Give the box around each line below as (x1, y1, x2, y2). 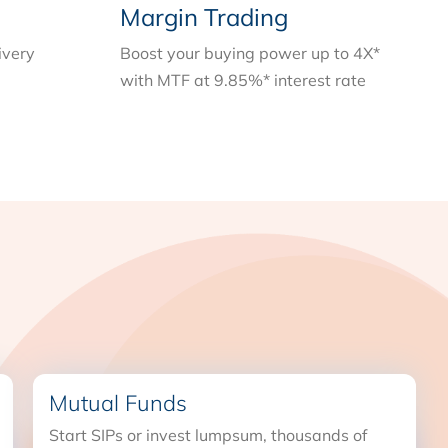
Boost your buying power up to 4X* (120, 43, 380, 63)
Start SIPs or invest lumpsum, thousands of (49, 425, 368, 445)
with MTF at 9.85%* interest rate (120, 70, 366, 90)
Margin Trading (120, 2, 288, 32)
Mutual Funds (49, 389, 188, 417)
